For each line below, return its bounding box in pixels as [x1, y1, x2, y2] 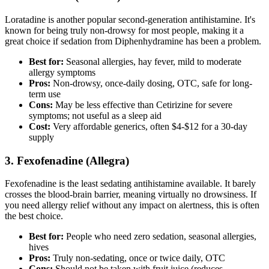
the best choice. [5, 211, 63, 222]
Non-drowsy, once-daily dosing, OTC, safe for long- [50, 77, 252, 88]
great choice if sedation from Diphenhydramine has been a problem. [5, 35, 261, 46]
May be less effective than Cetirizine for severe [53, 99, 232, 110]
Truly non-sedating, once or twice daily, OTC [50, 253, 225, 264]
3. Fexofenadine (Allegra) [5, 154, 129, 167]
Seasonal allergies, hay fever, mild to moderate [64, 56, 241, 67]
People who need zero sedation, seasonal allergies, [64, 231, 256, 242]
